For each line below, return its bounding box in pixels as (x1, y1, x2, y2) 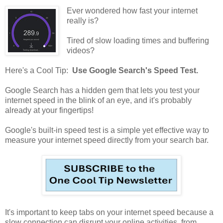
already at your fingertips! (5, 106, 96, 115)
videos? (66, 46, 97, 55)
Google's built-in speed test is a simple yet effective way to (5, 126, 209, 135)
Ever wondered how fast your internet (66, 6, 198, 15)
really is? (66, 16, 103, 25)
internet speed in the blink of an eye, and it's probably (5, 96, 192, 105)
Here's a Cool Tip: (5, 66, 72, 75)
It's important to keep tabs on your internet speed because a (5, 208, 214, 217)
